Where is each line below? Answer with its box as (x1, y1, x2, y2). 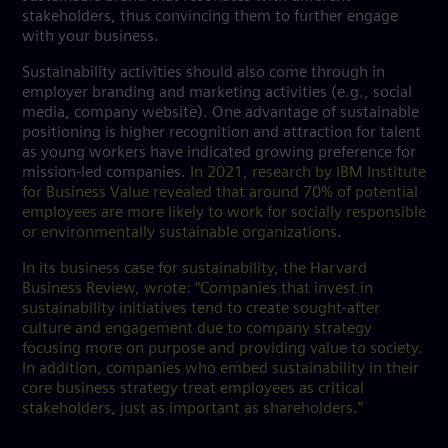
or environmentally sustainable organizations (22, 225, 337, 240)
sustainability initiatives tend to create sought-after (22, 301, 380, 316)
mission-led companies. (22, 165, 190, 180)
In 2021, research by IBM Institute (190, 165, 426, 180)
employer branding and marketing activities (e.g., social (22, 85, 412, 100)
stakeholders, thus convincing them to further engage (22, 9, 398, 24)
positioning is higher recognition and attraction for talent (22, 125, 421, 140)
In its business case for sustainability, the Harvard (22, 261, 367, 276)
